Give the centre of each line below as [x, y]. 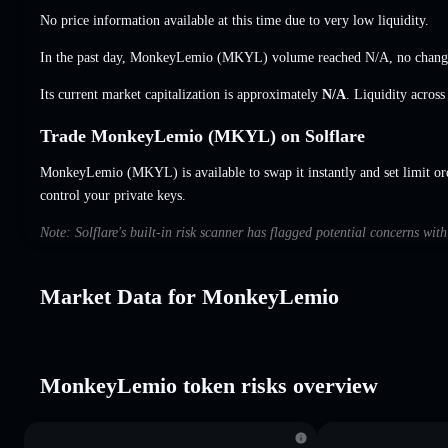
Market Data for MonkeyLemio [189, 296]
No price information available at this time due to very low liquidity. [234, 20]
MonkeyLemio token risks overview [209, 385]
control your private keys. [113, 195]
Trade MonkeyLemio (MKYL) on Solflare [202, 135]
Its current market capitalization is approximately [181, 94]
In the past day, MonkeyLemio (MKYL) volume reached [202, 57]
